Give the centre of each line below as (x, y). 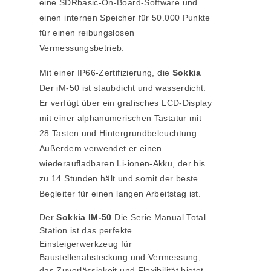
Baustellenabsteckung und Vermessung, (120, 257)
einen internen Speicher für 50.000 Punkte (125, 18)
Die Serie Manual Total (159, 217)
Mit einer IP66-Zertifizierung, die (106, 73)
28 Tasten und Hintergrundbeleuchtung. (119, 133)
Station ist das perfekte (86, 231)
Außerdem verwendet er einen (101, 149)
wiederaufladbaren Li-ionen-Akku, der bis (122, 164)
